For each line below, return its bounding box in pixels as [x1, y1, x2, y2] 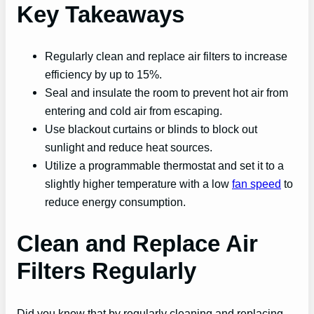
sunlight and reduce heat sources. [45, 141, 212, 154]
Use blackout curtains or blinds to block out [45, 123, 257, 136]
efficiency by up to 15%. [45, 68, 162, 81]
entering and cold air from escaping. [45, 104, 222, 118]
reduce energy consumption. [45, 196, 186, 209]
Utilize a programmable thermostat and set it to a [45, 159, 284, 172]
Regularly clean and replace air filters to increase [45, 50, 287, 63]
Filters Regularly [17, 258, 196, 285]
